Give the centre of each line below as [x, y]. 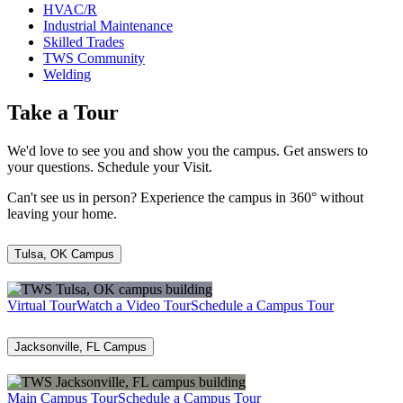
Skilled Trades [84, 41]
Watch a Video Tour [134, 306]
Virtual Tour [42, 306]
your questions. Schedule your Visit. [110, 166]
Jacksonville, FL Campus [81, 347]
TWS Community [94, 58]
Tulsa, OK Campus [64, 255]
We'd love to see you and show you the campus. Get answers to [188, 150]
